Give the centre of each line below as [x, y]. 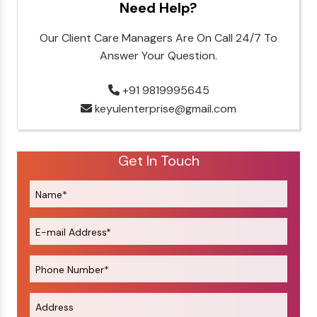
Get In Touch [158, 160]
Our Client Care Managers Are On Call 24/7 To [158, 38]
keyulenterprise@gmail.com [164, 108]
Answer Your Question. [158, 55]
